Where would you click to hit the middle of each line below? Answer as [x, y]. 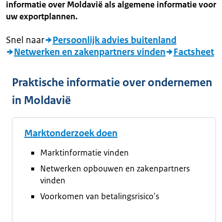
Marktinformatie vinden [84, 153]
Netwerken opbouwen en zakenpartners [115, 168]
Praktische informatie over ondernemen [112, 83]
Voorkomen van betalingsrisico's [100, 196]
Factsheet [194, 52]
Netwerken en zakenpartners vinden [90, 52]
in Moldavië [41, 100]
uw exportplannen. [42, 16]
